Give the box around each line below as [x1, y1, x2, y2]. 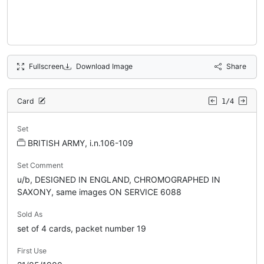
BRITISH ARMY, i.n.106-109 [28, 137, 133, 148]
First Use [17, 246, 47, 255]
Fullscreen [29, 61, 64, 71]
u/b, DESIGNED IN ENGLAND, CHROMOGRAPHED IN [17, 174, 220, 184]
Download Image [75, 61, 133, 71]
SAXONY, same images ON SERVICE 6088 [17, 186, 181, 197]
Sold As [17, 209, 42, 219]
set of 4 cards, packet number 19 [17, 223, 146, 233]
